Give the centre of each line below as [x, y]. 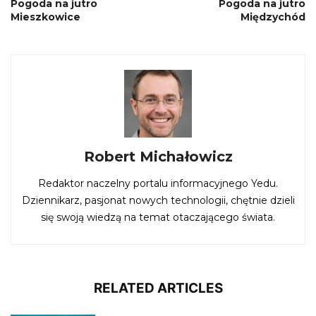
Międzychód [273, 17]
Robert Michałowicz [158, 156]
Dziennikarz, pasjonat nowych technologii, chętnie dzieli [158, 200]
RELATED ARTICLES [158, 288]
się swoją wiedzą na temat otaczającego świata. [158, 217]
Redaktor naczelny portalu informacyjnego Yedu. [158, 183]
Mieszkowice [45, 17]
